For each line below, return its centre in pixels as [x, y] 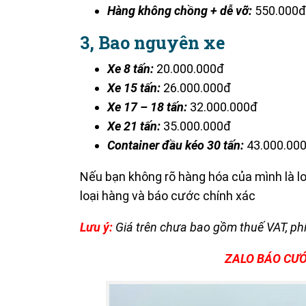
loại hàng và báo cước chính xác [168, 195]
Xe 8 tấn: [130, 68]
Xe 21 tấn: [134, 126]
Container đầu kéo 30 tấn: [176, 145]
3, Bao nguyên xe [152, 42]
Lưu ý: [96, 227]
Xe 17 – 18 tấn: [147, 107]
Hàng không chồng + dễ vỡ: [180, 10]
